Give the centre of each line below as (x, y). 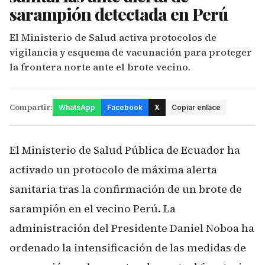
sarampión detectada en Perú (119, 14)
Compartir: (31, 107)
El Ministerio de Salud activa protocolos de (113, 37)
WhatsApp (77, 107)
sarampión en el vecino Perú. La (93, 209)
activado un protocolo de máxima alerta (113, 169)
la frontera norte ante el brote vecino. (100, 67)
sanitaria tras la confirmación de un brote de (126, 189)
